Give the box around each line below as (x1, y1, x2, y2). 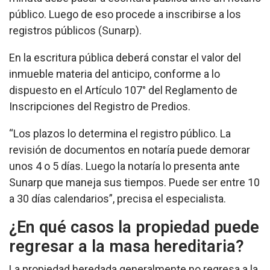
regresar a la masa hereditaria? (9, 237, 244, 257)
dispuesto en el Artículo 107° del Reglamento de (9, 84, 237, 97)
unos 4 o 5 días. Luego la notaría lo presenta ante (9, 160, 240, 173)
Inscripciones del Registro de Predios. (9, 100, 190, 113)
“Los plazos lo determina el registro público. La (9, 127, 231, 140)
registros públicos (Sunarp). (9, 24, 144, 37)
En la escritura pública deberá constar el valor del (9, 51, 241, 64)
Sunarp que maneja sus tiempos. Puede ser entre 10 (9, 176, 260, 189)
